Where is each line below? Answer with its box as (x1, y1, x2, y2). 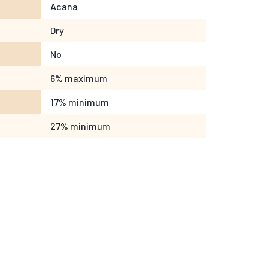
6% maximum (50, 72, 108, 84)
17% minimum (50, 96, 109, 108)
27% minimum (50, 120, 111, 132)
